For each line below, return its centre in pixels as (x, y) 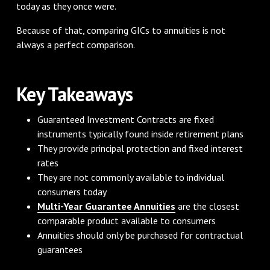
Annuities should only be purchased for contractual (140, 235)
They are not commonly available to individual (131, 177)
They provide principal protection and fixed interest (140, 148)
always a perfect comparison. (75, 44)
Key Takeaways (74, 94)
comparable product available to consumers (127, 220)
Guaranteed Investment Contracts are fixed (126, 119)
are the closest (208, 206)
